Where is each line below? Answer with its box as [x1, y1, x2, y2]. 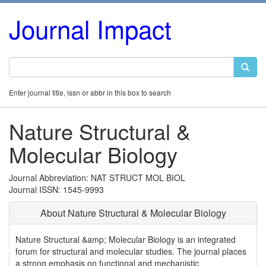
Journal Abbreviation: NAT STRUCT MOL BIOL [9, 172, 185, 183]
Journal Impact [9, 11, 172, 46]
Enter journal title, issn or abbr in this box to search [9, 87, 171, 97]
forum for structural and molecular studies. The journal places [15, 245, 246, 257]
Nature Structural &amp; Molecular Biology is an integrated [15, 233, 236, 245]
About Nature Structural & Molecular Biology [40, 206, 226, 220]
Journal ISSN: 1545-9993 [9, 183, 104, 195]
